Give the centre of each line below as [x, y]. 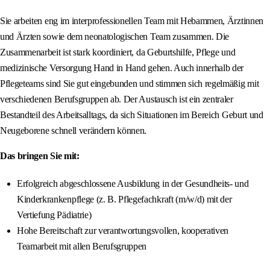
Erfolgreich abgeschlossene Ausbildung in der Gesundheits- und [133, 184]
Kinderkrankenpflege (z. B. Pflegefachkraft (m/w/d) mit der [124, 199]
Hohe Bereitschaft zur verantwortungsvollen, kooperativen [123, 231]
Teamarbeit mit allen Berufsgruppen [82, 246]
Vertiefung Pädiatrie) [54, 215]
